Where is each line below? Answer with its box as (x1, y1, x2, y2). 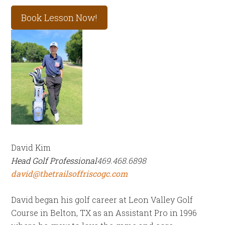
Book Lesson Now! (21, 11, 98, 24)
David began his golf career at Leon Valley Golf (11, 194, 193, 205)
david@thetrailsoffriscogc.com (11, 168, 128, 179)
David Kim (11, 142, 51, 153)
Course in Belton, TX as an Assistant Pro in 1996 (11, 207, 197, 218)
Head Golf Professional (11, 155, 97, 166)
